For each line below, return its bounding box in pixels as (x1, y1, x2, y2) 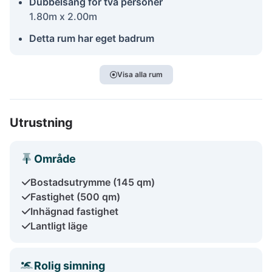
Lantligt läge (30, 219, 87, 232)
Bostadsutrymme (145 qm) (30, 175, 155, 188)
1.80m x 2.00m (29, 10, 97, 22)
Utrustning (10, 115, 73, 130)
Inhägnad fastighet (30, 205, 118, 217)
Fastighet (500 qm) (30, 190, 120, 203)
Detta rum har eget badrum (29, 32, 154, 44)
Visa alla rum (117, 69, 163, 79)
